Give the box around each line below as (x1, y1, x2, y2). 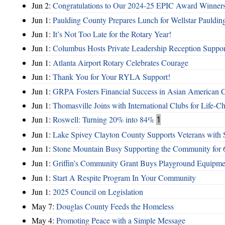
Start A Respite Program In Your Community (53, 172, 196, 183)
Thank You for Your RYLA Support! (53, 71, 170, 82)
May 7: (32, 200, 56, 211)
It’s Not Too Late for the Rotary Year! (53, 29, 171, 40)
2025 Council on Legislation (53, 186, 143, 197)
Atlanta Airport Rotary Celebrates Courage (53, 57, 188, 68)
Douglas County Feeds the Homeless (56, 200, 174, 211)
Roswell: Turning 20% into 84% (53, 114, 154, 125)
